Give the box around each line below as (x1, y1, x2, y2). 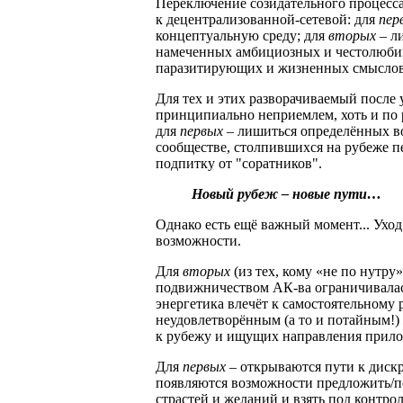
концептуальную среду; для (156, 27, 328, 43)
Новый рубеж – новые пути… (192, 185, 381, 201)
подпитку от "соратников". (156, 155, 322, 171)
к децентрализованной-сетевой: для (156, 11, 379, 27)
